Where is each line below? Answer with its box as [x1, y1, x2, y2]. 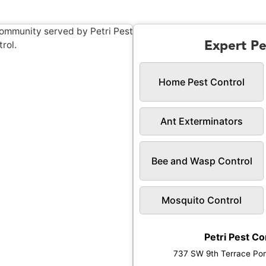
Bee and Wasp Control [151, 154, 252, 167]
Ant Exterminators [160, 115, 243, 128]
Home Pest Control [159, 75, 245, 88]
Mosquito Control [161, 194, 242, 207]
